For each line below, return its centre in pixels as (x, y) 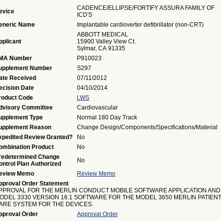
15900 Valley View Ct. (106, 41)
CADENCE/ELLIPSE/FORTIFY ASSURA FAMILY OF (146, 8)
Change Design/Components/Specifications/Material (147, 127)
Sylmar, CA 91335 (101, 48)
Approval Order (97, 214)
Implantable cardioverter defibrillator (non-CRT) (140, 25)
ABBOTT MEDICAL (103, 35)
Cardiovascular (97, 108)
